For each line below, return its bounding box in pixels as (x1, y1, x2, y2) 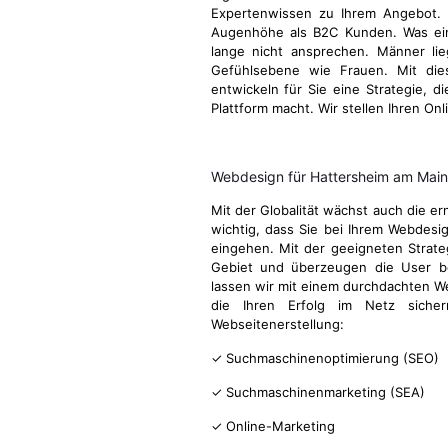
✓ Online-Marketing (210, 418, 335, 434)
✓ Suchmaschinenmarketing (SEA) (210, 384, 425, 400)
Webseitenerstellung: (210, 316, 344, 332)
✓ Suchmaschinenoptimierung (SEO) (210, 350, 439, 366)
